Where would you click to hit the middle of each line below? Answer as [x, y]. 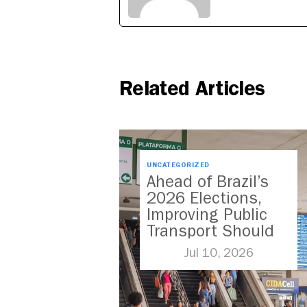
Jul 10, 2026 [219, 254]
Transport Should [210, 231]
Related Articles [192, 89]
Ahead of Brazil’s [208, 182]
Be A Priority [191, 248]
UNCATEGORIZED [178, 165]
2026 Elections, [204, 198]
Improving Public [207, 215]
